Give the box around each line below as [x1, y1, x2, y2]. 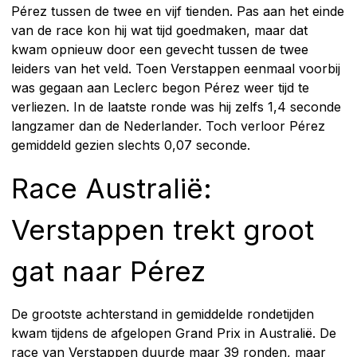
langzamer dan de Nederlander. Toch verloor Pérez [11, 117, 325, 134]
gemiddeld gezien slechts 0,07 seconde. [11, 136, 250, 153]
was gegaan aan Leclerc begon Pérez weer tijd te [11, 79, 309, 96]
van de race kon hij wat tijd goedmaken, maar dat [11, 22, 308, 38]
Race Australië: [11, 171, 212, 205]
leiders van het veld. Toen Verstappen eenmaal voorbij [11, 60, 340, 76]
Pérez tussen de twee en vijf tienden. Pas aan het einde [11, 2, 344, 19]
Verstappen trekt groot [11, 212, 314, 246]
